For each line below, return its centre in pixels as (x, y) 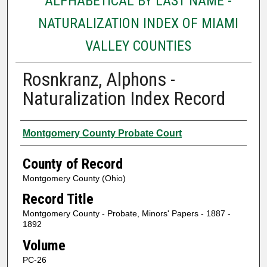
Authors (43, 131)
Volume (44, 245)
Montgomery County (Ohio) (74, 178)
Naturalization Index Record (124, 98)
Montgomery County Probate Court (102, 133)
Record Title (58, 199)
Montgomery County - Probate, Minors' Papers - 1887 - (126, 214)
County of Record (72, 164)
